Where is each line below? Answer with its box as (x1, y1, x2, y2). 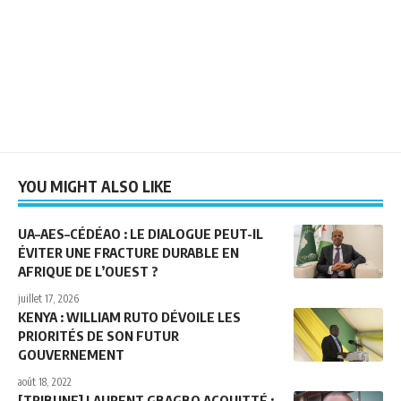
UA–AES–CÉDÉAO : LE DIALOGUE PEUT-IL (18, 226, 263, 243)
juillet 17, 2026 (18, 292, 79, 306)
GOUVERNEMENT (18, 346, 124, 363)
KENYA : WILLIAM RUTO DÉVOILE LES (18, 309, 241, 326)
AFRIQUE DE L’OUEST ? (18, 263, 158, 280)
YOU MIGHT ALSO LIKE (18, 176, 172, 197)
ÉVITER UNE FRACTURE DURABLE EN (18, 244, 239, 261)
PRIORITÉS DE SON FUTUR (18, 328, 179, 345)
